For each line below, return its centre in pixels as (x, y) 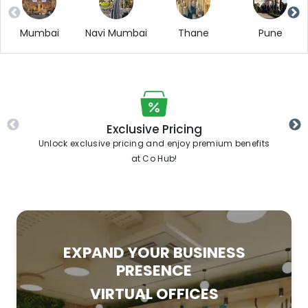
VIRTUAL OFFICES (154, 294)
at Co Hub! (154, 159)
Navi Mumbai (116, 33)
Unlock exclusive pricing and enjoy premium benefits (154, 144)
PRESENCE (154, 271)
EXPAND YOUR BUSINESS (154, 253)
